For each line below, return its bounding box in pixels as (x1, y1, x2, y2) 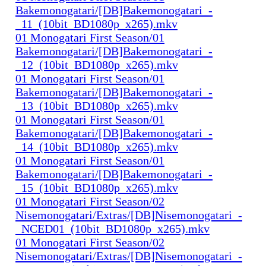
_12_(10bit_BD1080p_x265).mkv (15, 58, 178, 71)
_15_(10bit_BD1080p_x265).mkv (15, 180, 178, 194)
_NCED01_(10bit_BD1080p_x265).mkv (15, 221, 210, 235)
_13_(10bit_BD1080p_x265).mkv (15, 99, 178, 112)
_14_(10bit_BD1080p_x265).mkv (15, 140, 178, 153)
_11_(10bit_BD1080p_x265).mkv (15, 17, 178, 30)
